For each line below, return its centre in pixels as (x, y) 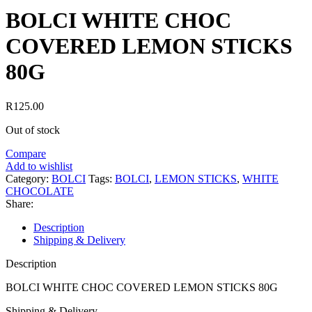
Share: (19, 203)
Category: (27, 178)
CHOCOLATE (40, 191)
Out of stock (33, 130)
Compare (26, 153)
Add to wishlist (39, 166)
